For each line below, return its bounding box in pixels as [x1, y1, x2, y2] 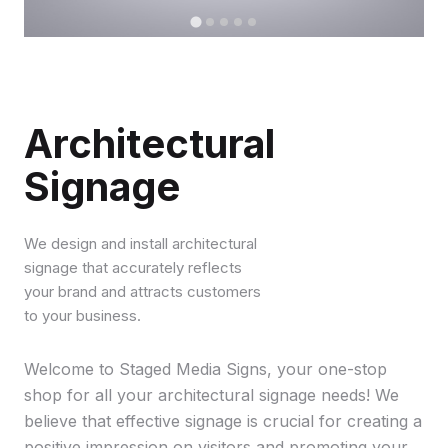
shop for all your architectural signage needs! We [24, 385, 399, 405]
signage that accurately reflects [24, 258, 242, 278]
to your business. [24, 306, 141, 326]
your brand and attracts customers [24, 282, 261, 302]
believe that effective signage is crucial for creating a [24, 411, 422, 431]
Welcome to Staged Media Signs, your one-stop [24, 359, 387, 379]
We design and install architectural [24, 234, 257, 254]
